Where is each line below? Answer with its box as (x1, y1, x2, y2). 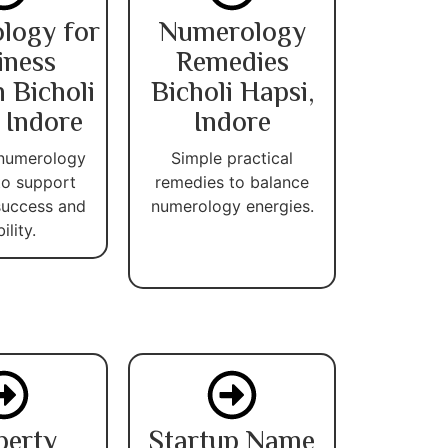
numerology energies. (150, 195, 314, 216)
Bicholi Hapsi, (150, 71, 314, 116)
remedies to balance (155, 171, 309, 192)
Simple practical (171, 147, 293, 168)
